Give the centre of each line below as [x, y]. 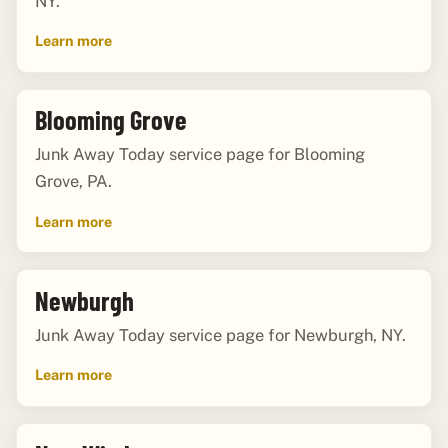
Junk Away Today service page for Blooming [199, 154]
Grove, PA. [73, 181]
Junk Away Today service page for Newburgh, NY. [220, 335]
